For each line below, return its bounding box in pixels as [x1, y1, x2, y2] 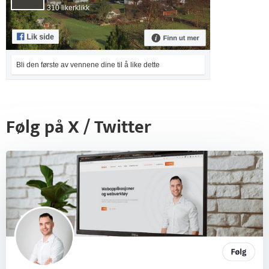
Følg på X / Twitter [6, 112, 151, 143]
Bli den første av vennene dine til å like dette [16, 61, 160, 70]
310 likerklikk [47, 4, 89, 13]
